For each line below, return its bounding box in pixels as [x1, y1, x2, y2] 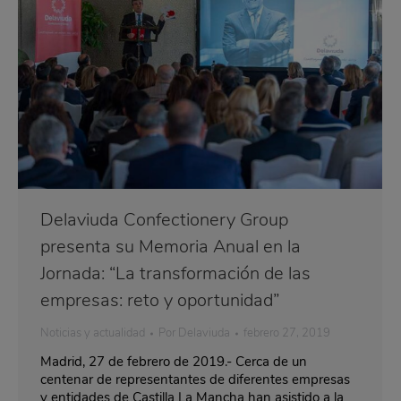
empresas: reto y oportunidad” [40, 288, 279, 313]
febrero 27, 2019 [243, 325, 330, 342]
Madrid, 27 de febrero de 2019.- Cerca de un [40, 353, 307, 371]
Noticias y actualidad [40, 325, 145, 342]
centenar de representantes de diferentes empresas [40, 371, 350, 389]
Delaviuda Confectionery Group [40, 208, 288, 233]
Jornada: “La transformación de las [40, 261, 311, 286]
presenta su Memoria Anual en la [40, 235, 301, 260]
